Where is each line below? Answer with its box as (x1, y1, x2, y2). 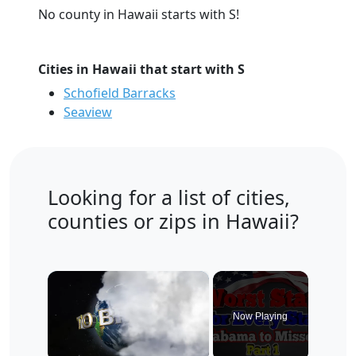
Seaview (64, 103, 112, 122)
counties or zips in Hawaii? (48, 207, 299, 235)
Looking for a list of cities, (48, 184, 290, 211)
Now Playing (233, 311, 288, 323)
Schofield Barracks (64, 84, 176, 103)
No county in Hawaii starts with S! (38, 6, 239, 24)
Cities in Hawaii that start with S (38, 60, 245, 79)
